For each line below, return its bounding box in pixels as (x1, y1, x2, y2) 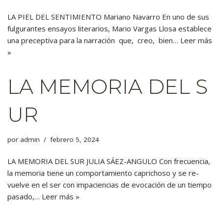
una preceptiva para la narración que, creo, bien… (7, 35, 180, 45)
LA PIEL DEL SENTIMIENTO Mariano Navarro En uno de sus (7, 12, 209, 22)
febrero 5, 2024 (50, 135, 99, 144)
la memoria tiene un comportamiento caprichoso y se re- (7, 168, 199, 178)
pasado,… (7, 192, 42, 201)
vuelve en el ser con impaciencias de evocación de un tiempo (7, 180, 212, 190)
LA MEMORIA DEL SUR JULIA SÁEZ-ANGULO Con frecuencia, (7, 156, 210, 166)
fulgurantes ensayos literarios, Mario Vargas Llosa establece (7, 24, 212, 33)
